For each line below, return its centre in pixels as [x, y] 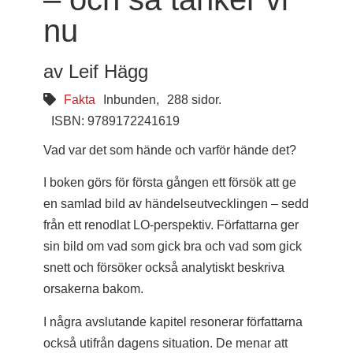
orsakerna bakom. [93, 289]
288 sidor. [194, 99]
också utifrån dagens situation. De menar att [165, 343]
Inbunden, [131, 99]
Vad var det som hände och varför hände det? [170, 150]
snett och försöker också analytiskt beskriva [164, 268]
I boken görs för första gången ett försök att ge [170, 183]
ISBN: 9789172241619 [115, 121]
